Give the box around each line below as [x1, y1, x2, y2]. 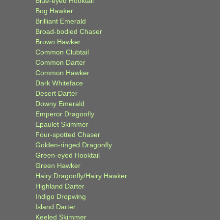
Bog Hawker [35, 6, 73, 15]
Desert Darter [35, 89, 78, 97]
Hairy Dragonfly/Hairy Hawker [35, 171, 127, 180]
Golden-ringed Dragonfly [35, 140, 112, 149]
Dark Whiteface [35, 79, 83, 87]
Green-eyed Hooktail [35, 151, 100, 159]
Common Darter [35, 58, 85, 66]
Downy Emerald [35, 99, 84, 108]
